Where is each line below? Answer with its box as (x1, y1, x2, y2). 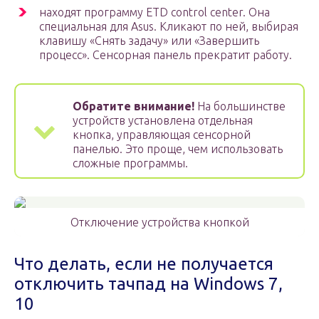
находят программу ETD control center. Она (39, 6, 270, 19)
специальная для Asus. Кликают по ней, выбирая (39, 20, 298, 33)
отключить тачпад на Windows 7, (14, 274, 283, 294)
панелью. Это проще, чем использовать (73, 142, 283, 156)
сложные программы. (73, 157, 188, 170)
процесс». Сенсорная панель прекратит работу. (39, 48, 292, 62)
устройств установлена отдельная (73, 114, 253, 127)
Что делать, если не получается (14, 254, 273, 274)
